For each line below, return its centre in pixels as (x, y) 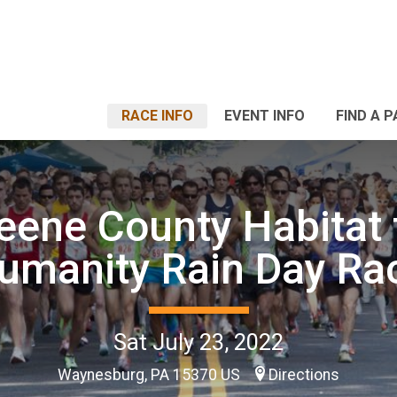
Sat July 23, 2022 (198, 342)
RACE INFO (157, 116)
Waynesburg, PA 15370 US (151, 374)
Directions (304, 374)
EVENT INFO (265, 116)
